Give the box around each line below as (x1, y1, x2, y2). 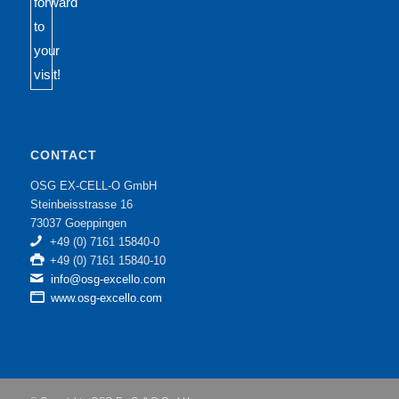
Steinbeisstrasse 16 (29, 198, 133, 212)
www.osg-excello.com (50, 291, 162, 305)
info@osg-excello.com (50, 273, 166, 287)
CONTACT (29, 148, 97, 163)
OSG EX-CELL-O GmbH (29, 179, 157, 193)
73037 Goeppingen (29, 216, 126, 231)
